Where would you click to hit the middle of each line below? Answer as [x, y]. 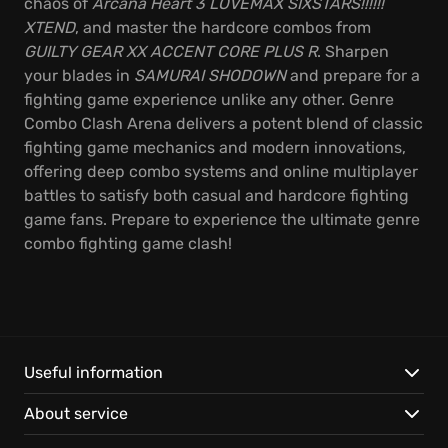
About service [76, 413]
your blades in [79, 75]
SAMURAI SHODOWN [210, 75]
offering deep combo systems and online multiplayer [221, 171]
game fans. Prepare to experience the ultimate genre [222, 219]
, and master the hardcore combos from [223, 27]
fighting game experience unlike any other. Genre [209, 99]
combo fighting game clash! [128, 243]
